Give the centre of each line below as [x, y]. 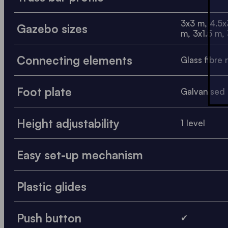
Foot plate [44, 91]
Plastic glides [52, 186]
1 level [193, 123]
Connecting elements [75, 60]
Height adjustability [68, 123]
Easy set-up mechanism [80, 154]
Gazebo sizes [52, 28]
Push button [49, 218]
